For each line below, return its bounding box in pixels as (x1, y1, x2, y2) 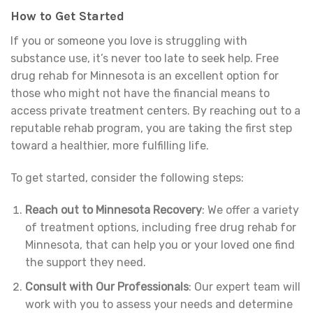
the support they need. (24, 256, 146, 270)
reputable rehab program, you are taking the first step (10, 122, 292, 136)
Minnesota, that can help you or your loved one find (24, 238, 295, 252)
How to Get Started (10, 8, 124, 24)
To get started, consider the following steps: (10, 171, 244, 185)
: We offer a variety (201, 203, 299, 217)
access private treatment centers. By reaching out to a (10, 104, 300, 118)
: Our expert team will (188, 279, 300, 293)
